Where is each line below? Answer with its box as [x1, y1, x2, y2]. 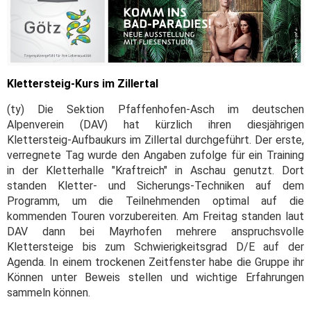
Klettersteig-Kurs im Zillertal [7, 77, 158, 91]
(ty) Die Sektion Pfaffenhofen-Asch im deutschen [7, 103, 304, 117]
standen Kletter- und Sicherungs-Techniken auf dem [7, 179, 304, 193]
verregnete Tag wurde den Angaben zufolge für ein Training [7, 149, 304, 162]
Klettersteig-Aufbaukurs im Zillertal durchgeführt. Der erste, [7, 133, 304, 147]
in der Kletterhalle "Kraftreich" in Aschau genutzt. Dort [7, 164, 304, 178]
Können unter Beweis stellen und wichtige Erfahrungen [7, 271, 304, 285]
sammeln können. [7, 286, 90, 300]
